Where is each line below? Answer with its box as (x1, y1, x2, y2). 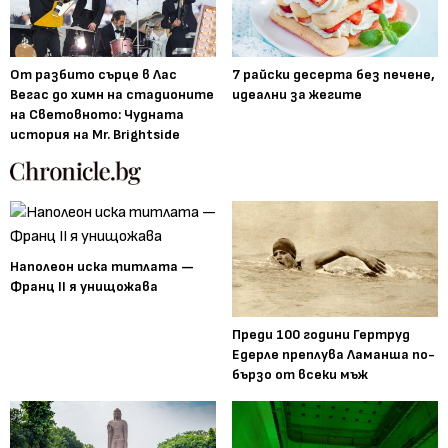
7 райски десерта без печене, (232, 65, 435, 83)
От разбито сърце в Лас (10, 65, 177, 83)
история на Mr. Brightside (10, 125, 180, 143)
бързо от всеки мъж (232, 365, 368, 383)
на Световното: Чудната (10, 105, 184, 123)
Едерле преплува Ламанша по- (232, 345, 435, 363)
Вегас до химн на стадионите (10, 85, 214, 103)
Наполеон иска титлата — (10, 257, 194, 275)
